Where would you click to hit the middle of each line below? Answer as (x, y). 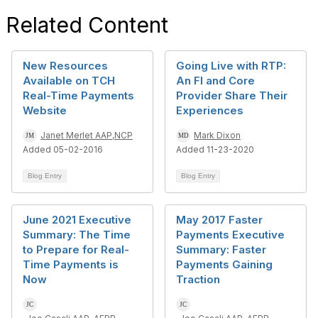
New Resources (65, 66)
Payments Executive (230, 235)
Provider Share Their (232, 95)
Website (45, 110)
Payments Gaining (224, 264)
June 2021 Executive (77, 220)
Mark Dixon (217, 135)
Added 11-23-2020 (215, 149)
